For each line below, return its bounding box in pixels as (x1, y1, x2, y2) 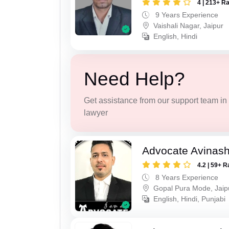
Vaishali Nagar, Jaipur (153, 21, 224, 30)
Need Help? (83, 68, 185, 89)
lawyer (83, 108, 108, 117)
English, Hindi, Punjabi (153, 195, 226, 203)
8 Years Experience (153, 173, 219, 182)
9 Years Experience (153, 11, 219, 19)
